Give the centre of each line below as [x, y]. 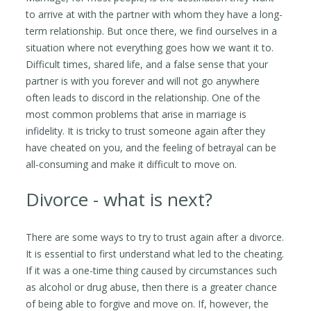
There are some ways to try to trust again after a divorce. [155, 237]
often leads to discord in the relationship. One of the [143, 97]
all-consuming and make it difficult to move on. [132, 164]
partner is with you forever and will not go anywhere [143, 81]
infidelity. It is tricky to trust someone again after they [146, 131]
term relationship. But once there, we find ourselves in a [152, 31]
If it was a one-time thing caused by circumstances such [152, 270]
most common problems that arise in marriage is [136, 114]
